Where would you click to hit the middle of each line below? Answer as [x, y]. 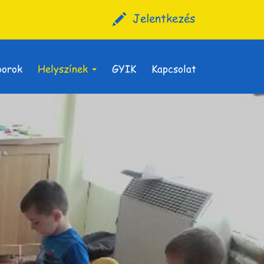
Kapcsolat [174, 68]
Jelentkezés [164, 18]
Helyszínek [64, 68]
